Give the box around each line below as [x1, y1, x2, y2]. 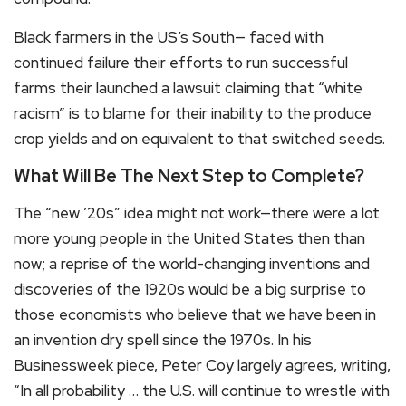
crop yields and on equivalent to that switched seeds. [14, 129, 385, 150]
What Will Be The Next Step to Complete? [14, 164, 364, 188]
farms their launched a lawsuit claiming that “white [14, 78, 362, 99]
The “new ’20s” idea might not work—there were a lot [14, 203, 380, 224]
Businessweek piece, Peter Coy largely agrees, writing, [14, 355, 391, 376]
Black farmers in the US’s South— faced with [14, 27, 324, 48]
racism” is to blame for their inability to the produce [14, 103, 372, 124]
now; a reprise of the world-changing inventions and [14, 254, 370, 275]
